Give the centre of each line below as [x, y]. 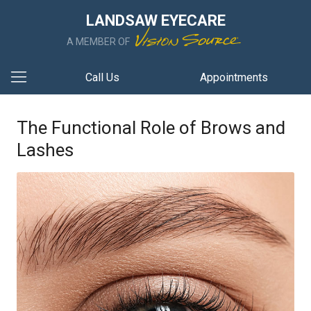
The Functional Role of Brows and [151, 128]
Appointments [234, 77]
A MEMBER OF [99, 42]
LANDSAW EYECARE [155, 20]
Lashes [45, 150]
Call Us [102, 77]
